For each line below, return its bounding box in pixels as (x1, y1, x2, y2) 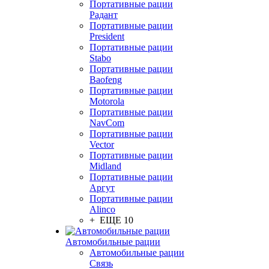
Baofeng (89, 74, 122, 85)
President (89, 31, 124, 41)
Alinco (89, 204, 115, 214)
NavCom (89, 118, 124, 128)
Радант (89, 10, 118, 20)
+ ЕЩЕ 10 (89, 215, 133, 225)
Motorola (89, 96, 124, 106)
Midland (89, 161, 121, 171)
